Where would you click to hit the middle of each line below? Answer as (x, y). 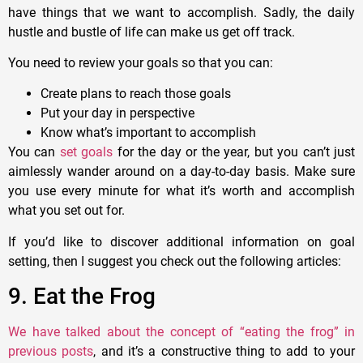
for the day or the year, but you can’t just (234, 152)
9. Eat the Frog (82, 297)
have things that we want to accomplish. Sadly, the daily (181, 12)
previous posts (51, 352)
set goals (86, 152)
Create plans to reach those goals (136, 94)
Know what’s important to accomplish (148, 133)
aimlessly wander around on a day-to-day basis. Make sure (181, 172)
